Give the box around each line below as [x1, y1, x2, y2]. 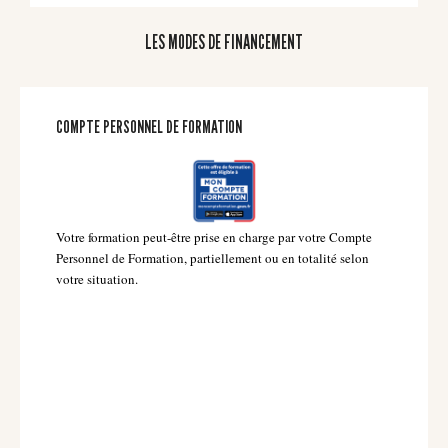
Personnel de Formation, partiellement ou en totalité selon [56, 249, 369, 268]
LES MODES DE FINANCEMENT [145, 31, 303, 54]
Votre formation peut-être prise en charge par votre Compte [56, 228, 372, 247]
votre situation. [56, 270, 138, 289]
